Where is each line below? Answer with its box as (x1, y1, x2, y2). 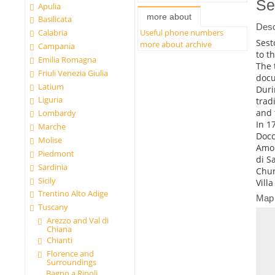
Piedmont (38, 147, 75, 159)
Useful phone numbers (140, 27, 224, 39)
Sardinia (38, 161, 68, 172)
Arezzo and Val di (46, 215, 109, 227)
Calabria (38, 27, 68, 39)
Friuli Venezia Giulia (38, 67, 109, 79)
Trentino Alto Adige (38, 188, 109, 199)
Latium (38, 80, 64, 92)
